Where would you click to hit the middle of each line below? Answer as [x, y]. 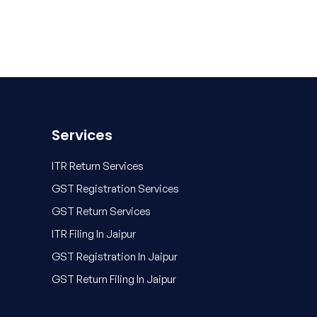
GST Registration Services [115, 188]
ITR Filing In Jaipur [94, 234]
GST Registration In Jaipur [115, 256]
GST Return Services [101, 211]
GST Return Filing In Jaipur [114, 279]
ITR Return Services [98, 166]
